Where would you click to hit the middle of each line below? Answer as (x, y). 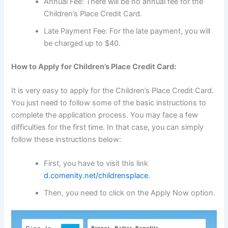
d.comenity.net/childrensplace (96, 176)
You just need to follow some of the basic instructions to (109, 103)
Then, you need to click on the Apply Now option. (130, 193)
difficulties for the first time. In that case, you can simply (108, 127)
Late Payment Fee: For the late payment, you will (127, 31)
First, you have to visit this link (96, 164)
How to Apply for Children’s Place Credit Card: (94, 66)
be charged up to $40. (82, 43)
